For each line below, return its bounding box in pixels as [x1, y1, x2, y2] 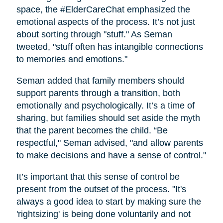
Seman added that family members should [16, 76, 184, 86]
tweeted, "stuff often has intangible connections [16, 42, 203, 52]
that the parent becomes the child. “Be [16, 125, 168, 136]
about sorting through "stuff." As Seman [16, 29, 172, 40]
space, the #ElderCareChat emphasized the [16, 4, 190, 15]
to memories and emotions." [16, 54, 127, 65]
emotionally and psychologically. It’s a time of [16, 101, 195, 111]
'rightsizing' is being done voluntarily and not [16, 209, 191, 220]
